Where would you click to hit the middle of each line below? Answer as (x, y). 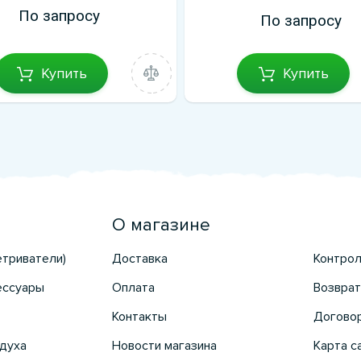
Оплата (133, 288)
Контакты (139, 317)
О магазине (161, 225)
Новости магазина (164, 346)
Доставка (139, 259)
